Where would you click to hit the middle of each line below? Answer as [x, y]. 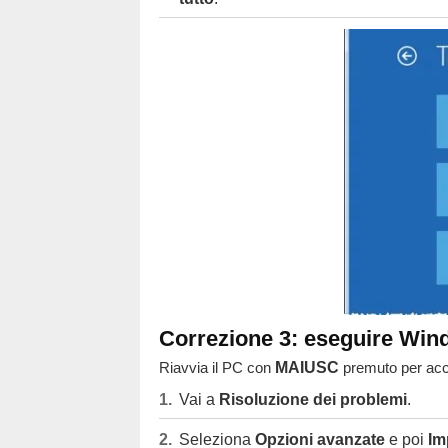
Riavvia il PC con [216, 367]
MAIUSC [306, 367]
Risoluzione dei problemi [312, 399]
